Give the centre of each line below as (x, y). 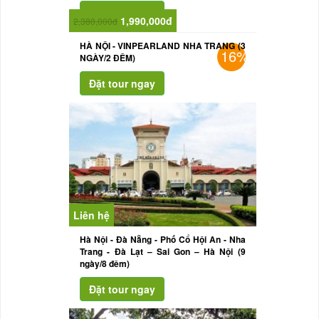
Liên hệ (92, 215)
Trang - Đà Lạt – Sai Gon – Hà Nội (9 (163, 252)
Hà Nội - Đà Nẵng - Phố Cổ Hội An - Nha (163, 240)
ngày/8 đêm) (105, 264)
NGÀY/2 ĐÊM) (108, 57)
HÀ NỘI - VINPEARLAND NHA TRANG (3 (163, 45)
